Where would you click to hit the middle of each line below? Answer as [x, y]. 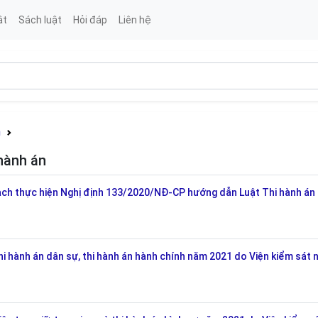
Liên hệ [135, 20]
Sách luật [40, 20]
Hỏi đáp [90, 20]
